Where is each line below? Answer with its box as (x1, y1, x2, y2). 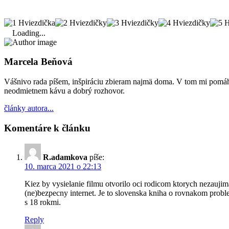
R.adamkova (43, 152, 89, 162)
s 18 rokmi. (25, 197, 61, 207)
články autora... (4, 104, 54, 113)
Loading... (12, 28, 45, 37)
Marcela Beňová (4, 56, 73, 67)
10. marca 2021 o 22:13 (25, 162, 101, 171)
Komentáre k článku (4, 122, 90, 133)
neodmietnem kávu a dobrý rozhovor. (4, 86, 125, 96)
